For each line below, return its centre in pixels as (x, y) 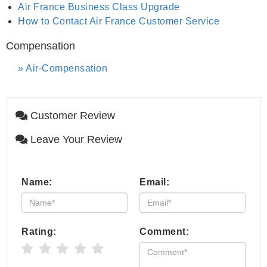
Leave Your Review (75, 139)
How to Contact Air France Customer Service (119, 21)
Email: (154, 182)
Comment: (164, 232)
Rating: (39, 232)
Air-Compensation (66, 68)
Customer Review (71, 116)
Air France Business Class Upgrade (99, 7)
